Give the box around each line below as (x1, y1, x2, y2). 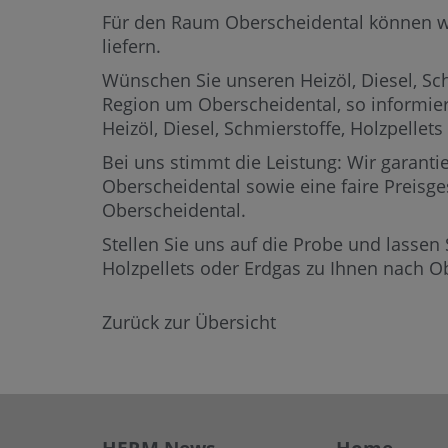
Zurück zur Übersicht (102, 310, 276, 334)
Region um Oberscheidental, (102, 92, 346, 116)
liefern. (102, 34, 161, 58)
